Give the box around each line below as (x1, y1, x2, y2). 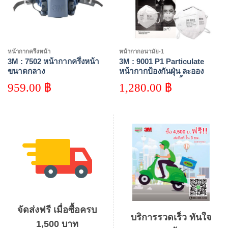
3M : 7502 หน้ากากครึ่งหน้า (7, 57, 99, 66)
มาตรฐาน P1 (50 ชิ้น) (119, 76, 190, 85)
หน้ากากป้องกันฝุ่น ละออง (119, 67, 204, 76)
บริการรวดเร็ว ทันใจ (130, 212, 212, 223)
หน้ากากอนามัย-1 (119, 48, 164, 55)
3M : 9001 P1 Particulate (119, 57, 204, 66)
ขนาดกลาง (7, 67, 45, 76)
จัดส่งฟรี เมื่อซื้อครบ (17, 205, 97, 215)
